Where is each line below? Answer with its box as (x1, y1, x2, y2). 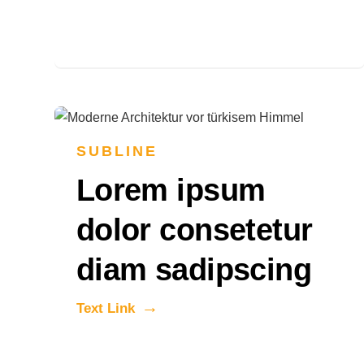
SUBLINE (76, 143, 158, 160)
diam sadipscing (76, 253, 312, 288)
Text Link (76, 301, 135, 317)
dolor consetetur (76, 213, 313, 248)
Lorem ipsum (76, 173, 266, 208)
